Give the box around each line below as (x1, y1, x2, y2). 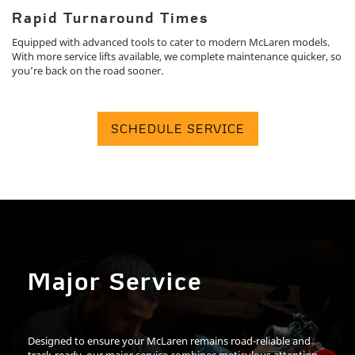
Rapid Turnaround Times (12, 12, 209, 28)
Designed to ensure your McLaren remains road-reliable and (28, 334, 311, 349)
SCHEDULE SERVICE (110, 120, 245, 138)
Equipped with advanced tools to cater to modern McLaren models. (12, 35, 330, 50)
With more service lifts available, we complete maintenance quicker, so (12, 49, 342, 64)
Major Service (28, 272, 202, 297)
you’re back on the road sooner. (12, 63, 163, 78)
